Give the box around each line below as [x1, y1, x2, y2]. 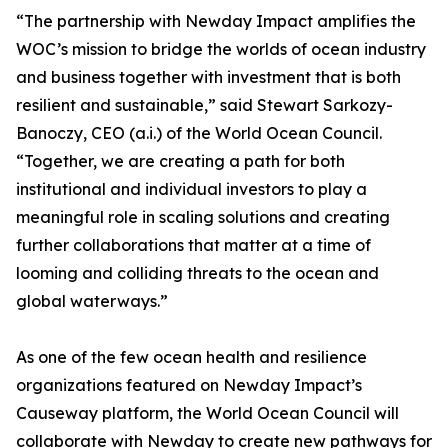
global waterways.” [16, 291, 168, 311]
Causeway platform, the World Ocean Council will [16, 403, 399, 423]
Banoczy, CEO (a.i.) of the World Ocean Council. [16, 123, 382, 143]
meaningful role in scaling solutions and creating [16, 207, 390, 227]
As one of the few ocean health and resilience [16, 347, 367, 367]
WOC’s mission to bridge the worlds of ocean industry [16, 39, 426, 59]
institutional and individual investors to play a [16, 179, 367, 199]
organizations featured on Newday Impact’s [16, 375, 362, 395]
